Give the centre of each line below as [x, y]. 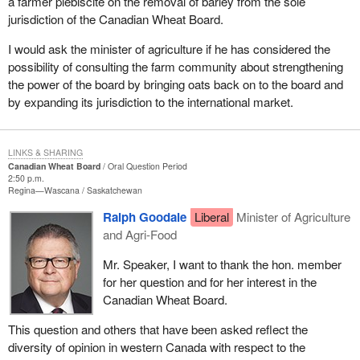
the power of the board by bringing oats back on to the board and [175, 84]
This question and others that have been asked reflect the [157, 329]
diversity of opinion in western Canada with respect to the [156, 347]
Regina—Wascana [45, 190]
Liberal [211, 217]
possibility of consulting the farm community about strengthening [175, 66]
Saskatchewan [114, 190]
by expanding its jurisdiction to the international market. [150, 101]
